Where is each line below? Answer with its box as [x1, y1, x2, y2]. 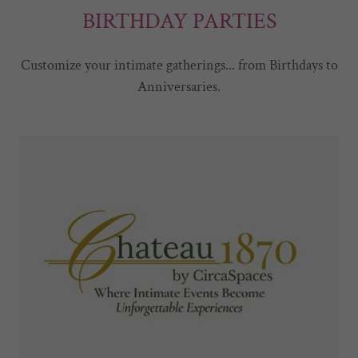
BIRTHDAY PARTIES [82, 6, 276, 36]
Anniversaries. [137, 77, 221, 96]
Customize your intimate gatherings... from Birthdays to [20, 55, 338, 74]
